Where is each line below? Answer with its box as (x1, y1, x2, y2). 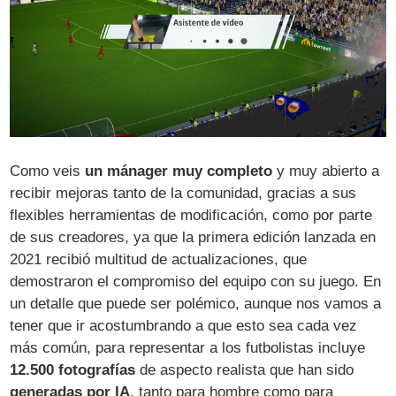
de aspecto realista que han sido (135, 362, 354, 379)
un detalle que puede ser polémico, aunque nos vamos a (10, 295, 382, 313)
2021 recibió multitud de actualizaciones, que (10, 251, 308, 269)
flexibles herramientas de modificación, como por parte (10, 207, 373, 225)
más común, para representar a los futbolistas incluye (10, 339, 366, 357)
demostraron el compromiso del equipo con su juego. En (10, 273, 382, 291)
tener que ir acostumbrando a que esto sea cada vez (10, 317, 358, 335)
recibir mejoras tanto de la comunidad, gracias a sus (10, 185, 357, 202)
